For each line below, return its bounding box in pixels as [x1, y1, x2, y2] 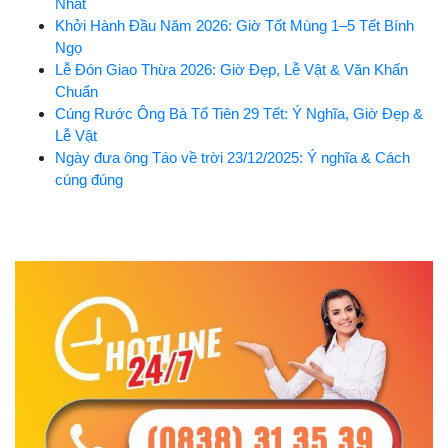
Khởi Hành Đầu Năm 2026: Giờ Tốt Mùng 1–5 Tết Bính [55, 17, 414, 34]
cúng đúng [55, 171, 123, 188]
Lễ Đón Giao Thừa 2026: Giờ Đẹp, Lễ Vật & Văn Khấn [55, 61, 408, 78]
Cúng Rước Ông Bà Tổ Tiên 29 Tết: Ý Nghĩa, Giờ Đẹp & [55, 105, 423, 122]
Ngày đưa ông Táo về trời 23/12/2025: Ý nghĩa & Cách [55, 149, 410, 166]
